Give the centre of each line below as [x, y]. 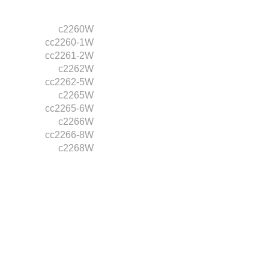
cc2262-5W [69, 82]
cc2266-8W [69, 134]
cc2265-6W [69, 108]
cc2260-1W [69, 42]
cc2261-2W [69, 55]
